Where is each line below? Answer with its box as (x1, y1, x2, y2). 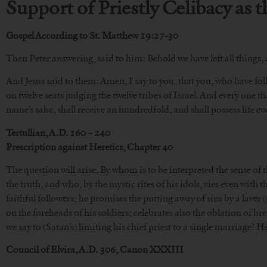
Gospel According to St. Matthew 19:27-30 (6, 29, 178, 41)
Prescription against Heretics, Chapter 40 (6, 141, 173, 153)
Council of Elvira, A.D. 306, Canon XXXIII (6, 244, 184, 256)
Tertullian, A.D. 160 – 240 (6, 126, 110, 138)
